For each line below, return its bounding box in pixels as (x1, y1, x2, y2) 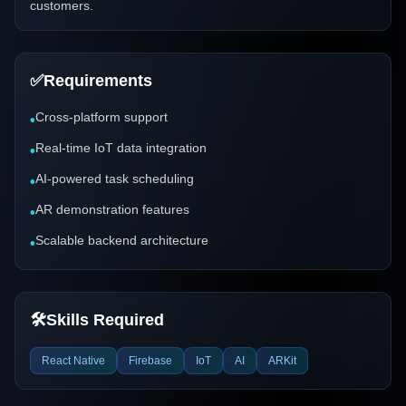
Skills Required (46, 311, 164, 329)
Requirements (43, 72, 152, 90)
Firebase (129, 354, 172, 367)
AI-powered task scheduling (35, 171, 194, 186)
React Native (42, 354, 105, 367)
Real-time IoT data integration (35, 140, 207, 155)
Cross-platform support (35, 110, 168, 124)
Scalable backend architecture (35, 233, 208, 247)
